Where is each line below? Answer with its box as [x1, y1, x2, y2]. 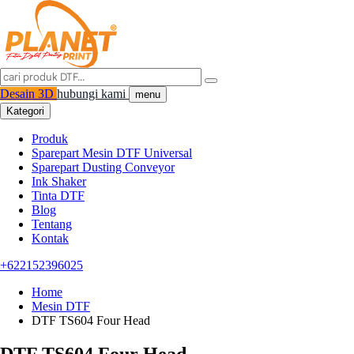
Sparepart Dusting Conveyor [32, 160, 175, 174]
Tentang [32, 217, 72, 231]
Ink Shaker [32, 175, 86, 188]
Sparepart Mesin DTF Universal [32, 146, 192, 160]
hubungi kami [57, 87, 129, 100]
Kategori [6, 105, 44, 117]
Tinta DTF [32, 189, 85, 202]
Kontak [32, 232, 69, 245]
